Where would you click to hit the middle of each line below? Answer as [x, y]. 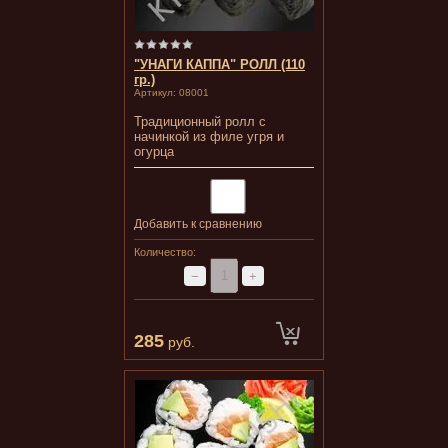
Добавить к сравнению [198, 224]
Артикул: [155, 92]
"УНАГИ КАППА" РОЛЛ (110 [219, 64]
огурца [154, 151]
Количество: [165, 252]
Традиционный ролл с [200, 121]
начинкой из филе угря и [209, 136]
